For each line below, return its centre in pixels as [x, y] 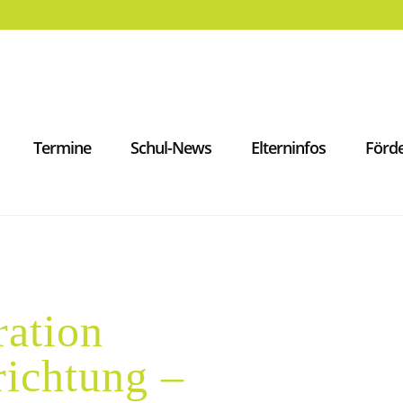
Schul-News [170, 148]
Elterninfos [288, 148]
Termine [62, 148]
